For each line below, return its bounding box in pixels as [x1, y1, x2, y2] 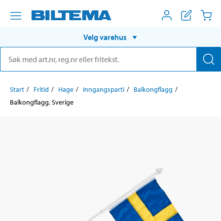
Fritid [34, 84, 49, 94]
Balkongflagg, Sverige [10, 97, 74, 107]
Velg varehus [83, 32, 127, 42]
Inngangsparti [83, 84, 124, 94]
